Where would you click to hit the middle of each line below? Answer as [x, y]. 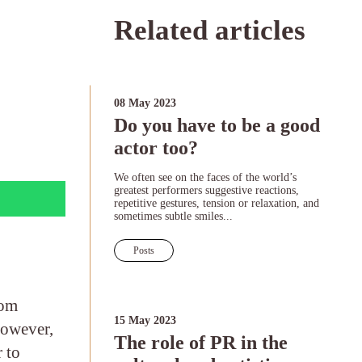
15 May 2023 [145, 320]
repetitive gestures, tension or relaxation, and [216, 203]
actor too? [156, 148]
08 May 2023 [145, 103]
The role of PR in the [200, 343]
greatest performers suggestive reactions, [206, 190]
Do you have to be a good [217, 125]
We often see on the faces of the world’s [205, 177]
